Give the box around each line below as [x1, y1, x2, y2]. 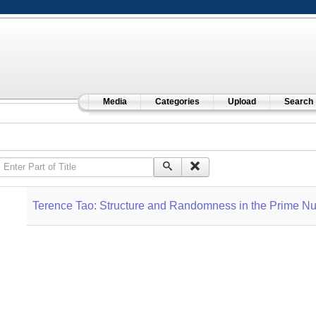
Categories [154, 97, 200, 107]
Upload [227, 97, 256, 107]
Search [284, 97, 313, 107]
